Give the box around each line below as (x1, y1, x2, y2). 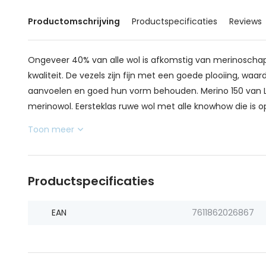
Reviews (229, 15, 262, 27)
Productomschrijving (28, 15, 120, 27)
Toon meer (28, 123, 74, 135)
